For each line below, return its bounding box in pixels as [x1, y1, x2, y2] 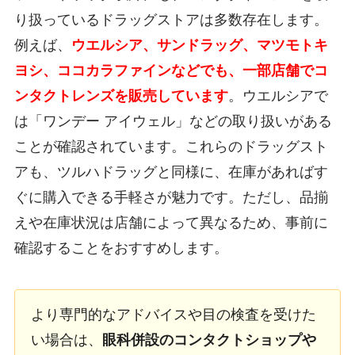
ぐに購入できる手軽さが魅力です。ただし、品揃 [13, 189, 328, 205]
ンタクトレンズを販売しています [13, 88, 228, 104]
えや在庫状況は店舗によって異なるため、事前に [13, 215, 328, 231]
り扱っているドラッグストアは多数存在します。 [13, 12, 328, 28]
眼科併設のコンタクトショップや [101, 331, 316, 348]
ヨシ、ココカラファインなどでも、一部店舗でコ [13, 63, 328, 78]
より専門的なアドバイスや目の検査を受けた [30, 306, 316, 323]
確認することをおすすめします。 [13, 240, 228, 256]
